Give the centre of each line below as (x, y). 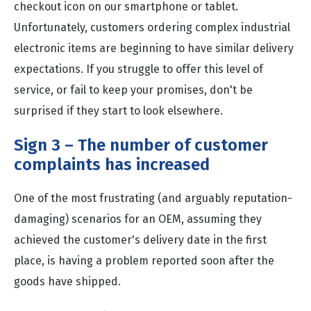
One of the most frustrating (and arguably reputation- (153, 198)
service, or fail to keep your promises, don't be (133, 90)
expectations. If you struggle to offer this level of (138, 69)
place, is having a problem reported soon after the (144, 261)
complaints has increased (112, 165)
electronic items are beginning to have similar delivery (154, 48)
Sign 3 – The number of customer (141, 145)
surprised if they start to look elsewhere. (118, 111)
